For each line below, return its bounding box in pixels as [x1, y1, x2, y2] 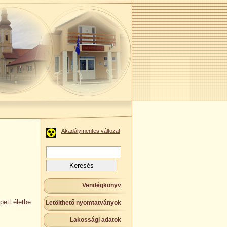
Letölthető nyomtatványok [46, 199, 121, 206]
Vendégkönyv [82, 182, 121, 189]
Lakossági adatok [70, 216, 121, 223]
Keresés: [46, 146, 72, 153]
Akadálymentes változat [61, 128, 120, 134]
